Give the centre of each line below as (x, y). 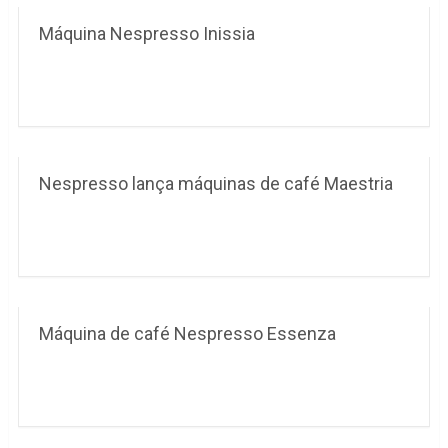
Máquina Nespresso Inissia (146, 33)
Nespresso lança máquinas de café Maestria (215, 183)
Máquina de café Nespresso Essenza (187, 333)
